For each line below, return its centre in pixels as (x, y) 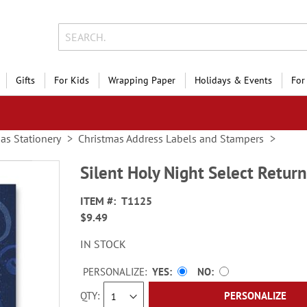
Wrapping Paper (142, 80)
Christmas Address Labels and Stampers (171, 138)
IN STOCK (103, 244)
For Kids (72, 80)
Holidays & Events (233, 80)
